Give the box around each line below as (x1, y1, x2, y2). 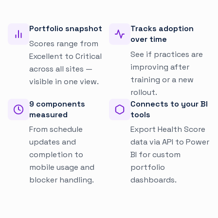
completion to (29, 149, 83, 160)
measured (29, 109, 68, 120)
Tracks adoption (130, 23, 194, 34)
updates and (29, 137, 76, 147)
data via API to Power (130, 137, 209, 147)
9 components (29, 98, 85, 109)
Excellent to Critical (29, 51, 102, 61)
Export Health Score (130, 124, 205, 135)
